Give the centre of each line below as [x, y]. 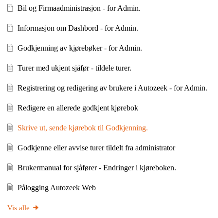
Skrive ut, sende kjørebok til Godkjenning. [82, 127]
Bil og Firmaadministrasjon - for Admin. [79, 8]
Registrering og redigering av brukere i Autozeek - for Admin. [112, 88]
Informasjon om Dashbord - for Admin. [78, 28]
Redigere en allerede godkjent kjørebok [78, 108]
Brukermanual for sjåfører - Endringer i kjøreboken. [97, 167]
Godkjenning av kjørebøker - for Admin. [80, 48]
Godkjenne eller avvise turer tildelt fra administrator [96, 147]
